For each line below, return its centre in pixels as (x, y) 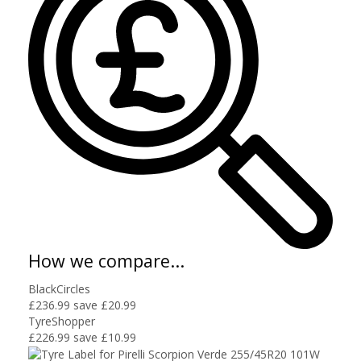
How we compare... (106, 260)
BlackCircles (59, 288)
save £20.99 (105, 305)
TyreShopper (62, 321)
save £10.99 (105, 337)
